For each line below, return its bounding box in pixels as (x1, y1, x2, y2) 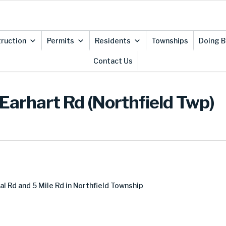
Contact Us (93, 56, 133, 65)
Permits (46, 36, 74, 45)
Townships (151, 36, 188, 45)
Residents (94, 36, 131, 45)
